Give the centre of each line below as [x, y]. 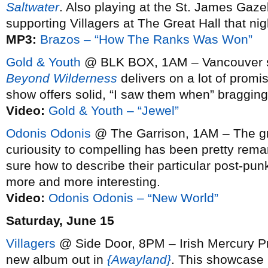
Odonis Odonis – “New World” [133, 198]
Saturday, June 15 [60, 220]
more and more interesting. [83, 182]
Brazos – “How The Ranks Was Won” [146, 39]
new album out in [57, 259]
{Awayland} [139, 259]
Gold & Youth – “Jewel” [114, 110]
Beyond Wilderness [62, 78]
